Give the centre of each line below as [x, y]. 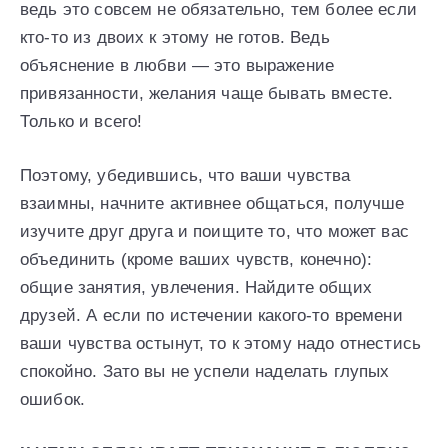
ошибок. [53, 400]
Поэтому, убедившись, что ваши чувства [185, 176]
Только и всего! [81, 122]
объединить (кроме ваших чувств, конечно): [196, 260]
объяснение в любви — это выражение [177, 66]
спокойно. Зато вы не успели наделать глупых [205, 372]
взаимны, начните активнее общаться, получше [212, 204]
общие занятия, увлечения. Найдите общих [196, 288]
